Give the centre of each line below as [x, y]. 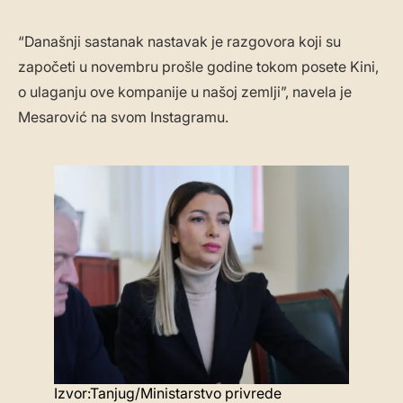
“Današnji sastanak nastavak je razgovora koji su [179, 42]
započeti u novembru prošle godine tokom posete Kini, [198, 67]
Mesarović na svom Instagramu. [123, 117]
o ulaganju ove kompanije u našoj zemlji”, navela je [185, 92]
